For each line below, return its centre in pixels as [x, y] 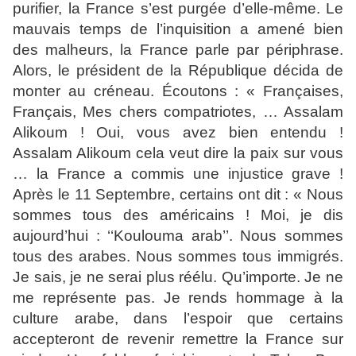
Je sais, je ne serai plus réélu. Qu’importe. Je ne [178, 277]
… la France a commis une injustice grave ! [178, 174]
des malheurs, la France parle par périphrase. [178, 50]
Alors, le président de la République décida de [178, 71]
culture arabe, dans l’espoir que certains [178, 319]
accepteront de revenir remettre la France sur [178, 339]
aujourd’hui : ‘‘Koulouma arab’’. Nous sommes [178, 236]
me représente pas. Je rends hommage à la [178, 298]
